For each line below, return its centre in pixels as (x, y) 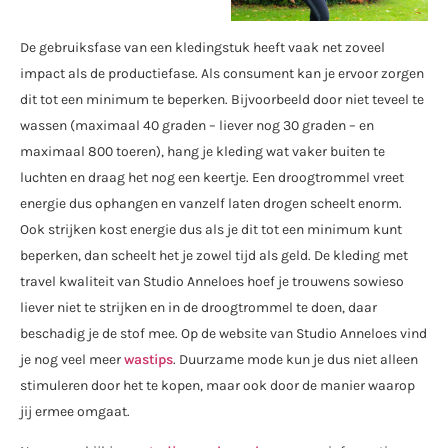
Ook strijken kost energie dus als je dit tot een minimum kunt (211, 229)
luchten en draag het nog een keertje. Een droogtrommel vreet (212, 177)
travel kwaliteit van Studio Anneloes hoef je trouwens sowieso (212, 281)
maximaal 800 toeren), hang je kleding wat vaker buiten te (202, 151)
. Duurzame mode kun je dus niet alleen (295, 359)
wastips (148, 359)
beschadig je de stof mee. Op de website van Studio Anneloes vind (223, 333)
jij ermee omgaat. (75, 411)
